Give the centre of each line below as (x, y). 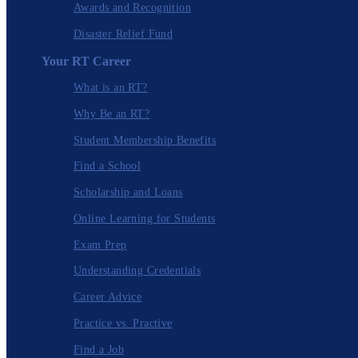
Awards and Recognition (132, 8)
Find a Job (99, 349)
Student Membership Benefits (145, 140)
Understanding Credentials (137, 271)
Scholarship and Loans (128, 193)
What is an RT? (111, 87)
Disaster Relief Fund (123, 34)
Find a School (107, 166)
